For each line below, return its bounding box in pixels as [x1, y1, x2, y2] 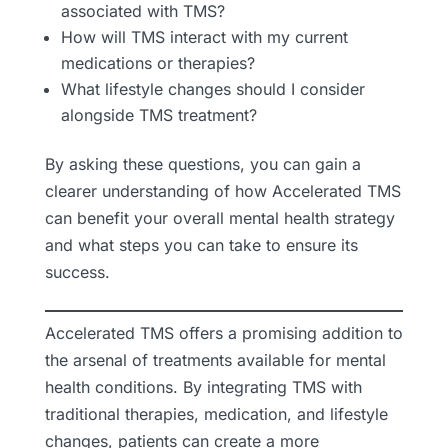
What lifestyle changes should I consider [60, 78, 365, 99]
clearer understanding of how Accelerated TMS [44, 180, 401, 201]
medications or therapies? [60, 52, 255, 73]
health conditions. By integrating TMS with [44, 376, 362, 397]
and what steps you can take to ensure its [44, 234, 358, 255]
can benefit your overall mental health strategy [44, 207, 395, 228]
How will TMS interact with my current [60, 26, 348, 47]
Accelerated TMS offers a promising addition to [44, 322, 403, 343]
